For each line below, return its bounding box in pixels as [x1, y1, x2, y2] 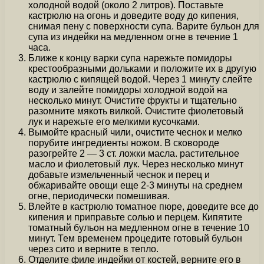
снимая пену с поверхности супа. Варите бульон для [28, 21, 259, 31]
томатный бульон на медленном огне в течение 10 [28, 222, 249, 233]
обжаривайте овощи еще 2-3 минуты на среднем [28, 180, 243, 190]
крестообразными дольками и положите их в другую [28, 63, 256, 74]
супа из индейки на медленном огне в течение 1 [28, 31, 238, 42]
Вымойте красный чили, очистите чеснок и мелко [28, 127, 242, 137]
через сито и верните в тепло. [28, 243, 159, 254]
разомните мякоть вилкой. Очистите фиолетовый [28, 105, 243, 116]
